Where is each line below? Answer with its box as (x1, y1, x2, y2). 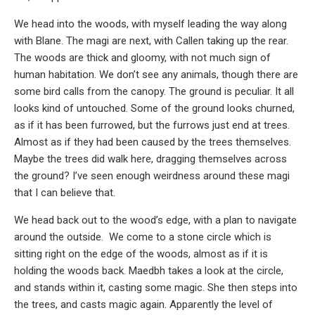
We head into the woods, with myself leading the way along (14, 17, 287, 30)
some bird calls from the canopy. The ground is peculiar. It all (14, 84, 294, 98)
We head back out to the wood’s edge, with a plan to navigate (14, 213, 297, 226)
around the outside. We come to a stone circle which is (14, 230, 271, 243)
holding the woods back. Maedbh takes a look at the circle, (14, 264, 283, 277)
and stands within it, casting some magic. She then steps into (14, 281, 297, 294)
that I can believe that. (14, 186, 115, 199)
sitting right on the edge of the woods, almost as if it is (14, 247, 268, 260)
